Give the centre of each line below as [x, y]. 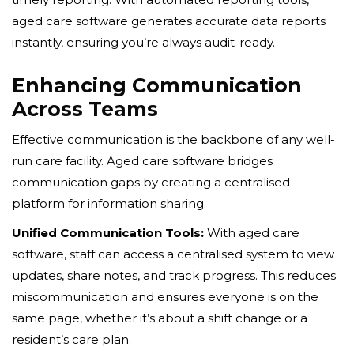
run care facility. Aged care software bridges [142, 160]
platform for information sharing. [109, 203]
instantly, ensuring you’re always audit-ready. [143, 42]
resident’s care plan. [72, 339]
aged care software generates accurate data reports [169, 21]
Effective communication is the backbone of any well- [173, 139]
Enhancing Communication [157, 85]
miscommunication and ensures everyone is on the [165, 296]
